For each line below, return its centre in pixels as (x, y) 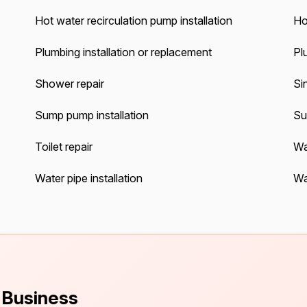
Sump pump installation (91, 115)
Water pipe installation (88, 178)
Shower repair (69, 84)
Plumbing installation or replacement (123, 52)
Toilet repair (63, 147)
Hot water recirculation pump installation (133, 21)
